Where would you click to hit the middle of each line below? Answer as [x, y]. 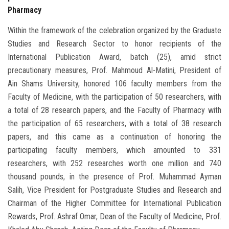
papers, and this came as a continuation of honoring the [114, 136]
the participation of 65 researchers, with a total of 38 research [114, 123]
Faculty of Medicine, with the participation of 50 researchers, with [114, 97]
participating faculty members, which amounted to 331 [114, 150]
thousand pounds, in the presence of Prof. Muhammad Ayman [114, 176]
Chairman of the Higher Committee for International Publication [114, 203]
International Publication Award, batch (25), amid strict [114, 57]
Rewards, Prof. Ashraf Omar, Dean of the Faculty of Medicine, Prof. [114, 216]
